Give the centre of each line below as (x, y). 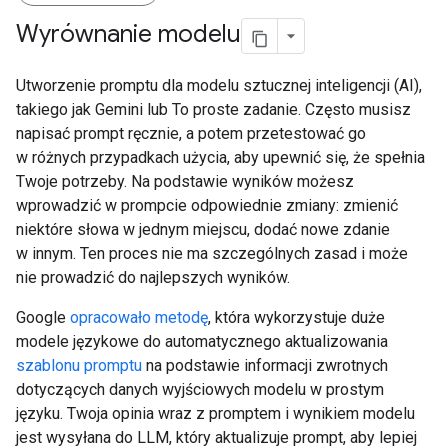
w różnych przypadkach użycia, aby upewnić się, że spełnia (220, 157)
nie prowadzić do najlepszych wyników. (153, 277)
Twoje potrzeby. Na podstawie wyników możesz (185, 181)
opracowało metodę (139, 317)
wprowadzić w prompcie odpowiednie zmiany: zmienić (207, 205)
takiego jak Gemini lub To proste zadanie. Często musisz (213, 109)
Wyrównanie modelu (128, 34)
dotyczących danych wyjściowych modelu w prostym (200, 389)
